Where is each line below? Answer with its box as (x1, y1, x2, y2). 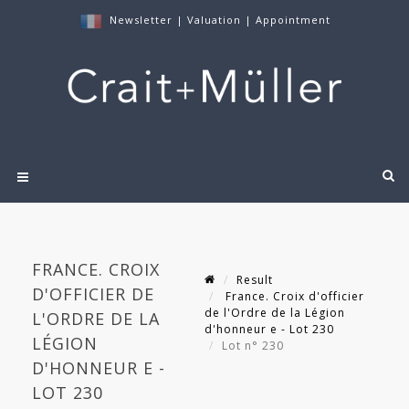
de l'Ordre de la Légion (204, 305, 345, 321)
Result (236, 272, 273, 288)
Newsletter (109, 13, 173, 26)
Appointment (255, 13, 330, 26)
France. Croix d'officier (222, 288, 364, 305)
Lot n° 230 (222, 338, 288, 354)
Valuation (186, 13, 241, 26)
